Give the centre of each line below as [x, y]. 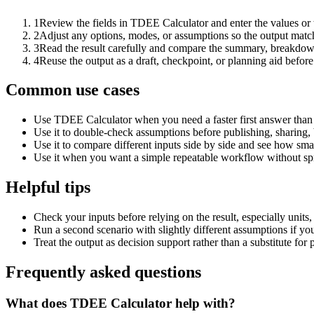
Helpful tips [48, 187]
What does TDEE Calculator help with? [121, 303]
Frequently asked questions [103, 272]
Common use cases [73, 90]
